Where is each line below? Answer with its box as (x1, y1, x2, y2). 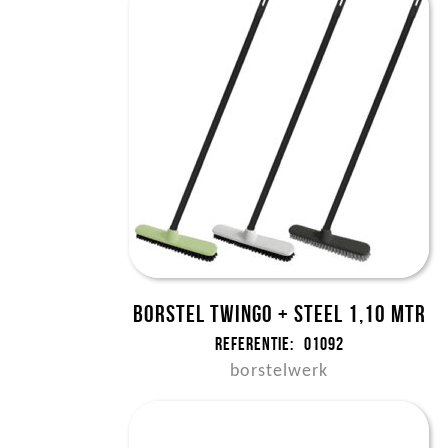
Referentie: (214, 334, 294, 354)
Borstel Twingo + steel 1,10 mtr (132, 301, 426, 327)
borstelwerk (230, 362, 329, 381)
